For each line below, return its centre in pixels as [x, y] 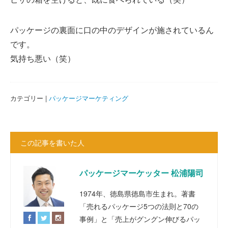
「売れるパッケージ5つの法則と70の [139, 206]
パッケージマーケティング [89, 98]
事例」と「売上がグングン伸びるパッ [140, 219]
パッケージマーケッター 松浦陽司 [141, 173]
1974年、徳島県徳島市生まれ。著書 [137, 193]
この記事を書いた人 [52, 142]
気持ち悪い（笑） [43, 58]
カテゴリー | [30, 98]
